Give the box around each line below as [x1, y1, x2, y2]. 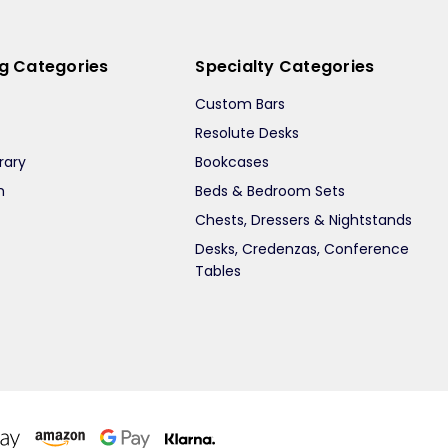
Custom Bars [195, 94, 286, 115]
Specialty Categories [195, 55, 375, 79]
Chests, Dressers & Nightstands [195, 210, 413, 231]
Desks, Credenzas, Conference [195, 239, 410, 260]
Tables [195, 261, 242, 282]
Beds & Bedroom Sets [195, 181, 346, 202]
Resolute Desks [195, 123, 300, 144]
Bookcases [195, 152, 270, 173]
